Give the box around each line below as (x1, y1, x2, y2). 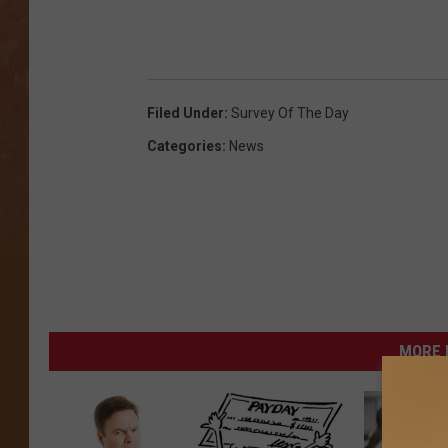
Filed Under (147, 105, 224, 122)
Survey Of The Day (231, 105, 349, 122)
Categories (147, 138, 222, 155)
